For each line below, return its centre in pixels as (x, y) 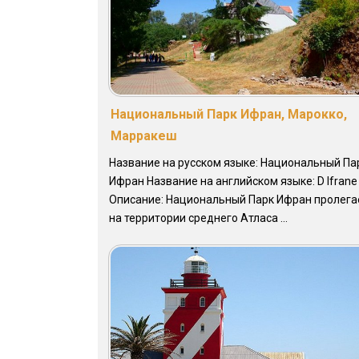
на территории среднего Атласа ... (198, 218)
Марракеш (144, 136)
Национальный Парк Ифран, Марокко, (229, 115)
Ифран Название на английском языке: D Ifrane (233, 182)
